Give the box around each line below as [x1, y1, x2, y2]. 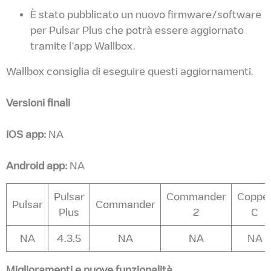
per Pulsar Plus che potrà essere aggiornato [30, 25, 244, 35]
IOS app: [6, 129, 46, 139]
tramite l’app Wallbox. [30, 41, 135, 51]
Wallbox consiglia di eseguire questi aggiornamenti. [6, 66, 253, 76]
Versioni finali [6, 97, 70, 108]
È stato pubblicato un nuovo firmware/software [30, 9, 261, 19]
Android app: [6, 160, 67, 171]
